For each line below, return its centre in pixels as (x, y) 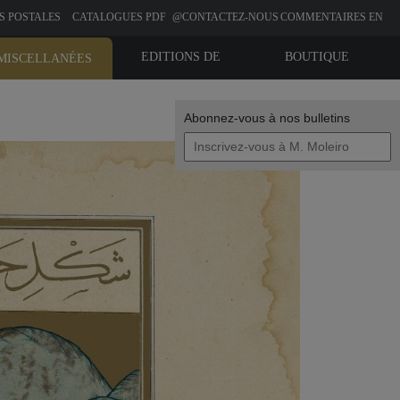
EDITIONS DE (180, 57)
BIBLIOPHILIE (180, 86)
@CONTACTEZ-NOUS (225, 17)
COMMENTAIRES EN (331, 17)
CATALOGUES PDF (119, 17)
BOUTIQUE (317, 57)
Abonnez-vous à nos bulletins (267, 118)
